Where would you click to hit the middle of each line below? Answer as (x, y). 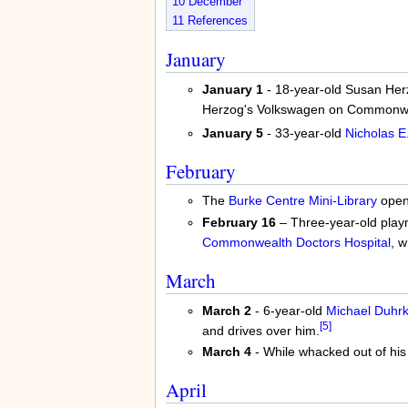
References (217, 21)
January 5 (232, 133)
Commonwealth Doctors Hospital (296, 242)
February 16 (239, 222)
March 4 (226, 351)
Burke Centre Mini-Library (302, 201)
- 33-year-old (304, 133)
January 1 (232, 89)
